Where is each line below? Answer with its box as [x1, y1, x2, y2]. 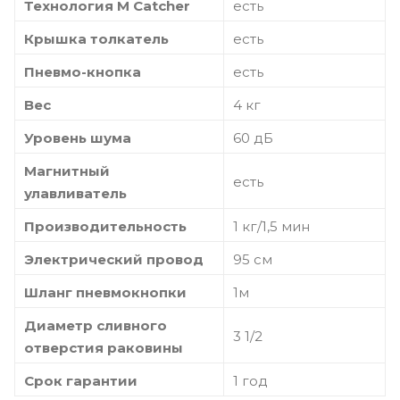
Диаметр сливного [24, 316, 167, 334]
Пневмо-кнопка [24, 62, 141, 80]
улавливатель [24, 184, 127, 202]
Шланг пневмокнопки [24, 283, 187, 301]
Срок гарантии [24, 371, 137, 389]
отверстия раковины [24, 338, 183, 356]
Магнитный [24, 162, 110, 179]
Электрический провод [24, 250, 204, 268]
